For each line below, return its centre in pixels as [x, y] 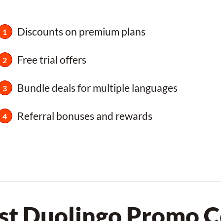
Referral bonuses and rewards [85, 116]
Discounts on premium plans [81, 31]
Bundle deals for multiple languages [97, 88]
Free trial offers [52, 59]
